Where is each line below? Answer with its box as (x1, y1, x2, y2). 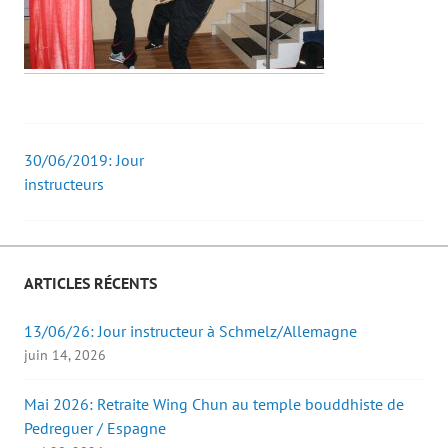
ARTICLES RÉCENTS (24, 273, 157, 294)
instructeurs (24, 174, 104, 195)
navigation (23, 199, 157, 239)
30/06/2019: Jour (24, 150, 144, 171)
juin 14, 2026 (24, 346, 106, 365)
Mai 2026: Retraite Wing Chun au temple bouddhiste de (24, 394, 404, 415)
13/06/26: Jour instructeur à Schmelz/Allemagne (24, 321, 357, 342)
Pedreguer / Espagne (24, 418, 166, 439)
